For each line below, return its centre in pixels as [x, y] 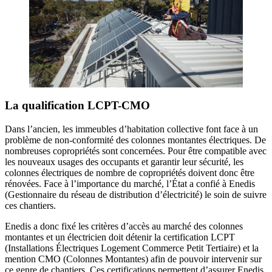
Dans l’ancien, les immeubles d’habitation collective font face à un [131, 129]
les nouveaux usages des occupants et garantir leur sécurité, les [124, 161]
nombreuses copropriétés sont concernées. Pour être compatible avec [136, 151]
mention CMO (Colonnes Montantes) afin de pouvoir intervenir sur [133, 259]
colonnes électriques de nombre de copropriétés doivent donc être [130, 172]
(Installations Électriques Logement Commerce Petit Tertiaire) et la [132, 248]
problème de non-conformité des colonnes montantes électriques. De [135, 140]
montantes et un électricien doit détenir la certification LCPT [120, 237]
